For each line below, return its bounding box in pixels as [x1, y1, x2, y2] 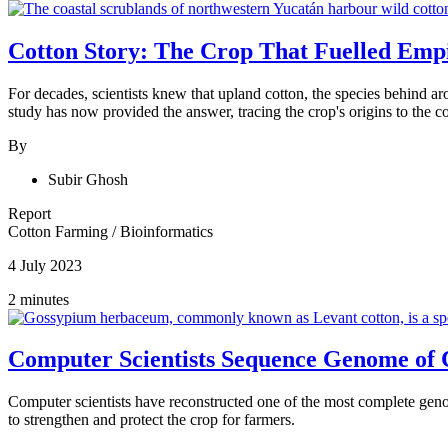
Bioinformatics [120, 222, 213, 240]
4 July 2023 [8, 256, 82, 274]
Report [8, 204, 51, 222]
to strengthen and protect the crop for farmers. [8, 411, 295, 429]
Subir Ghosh [48, 170, 128, 188]
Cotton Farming [8, 222, 112, 240]
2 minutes [8, 290, 69, 308]
